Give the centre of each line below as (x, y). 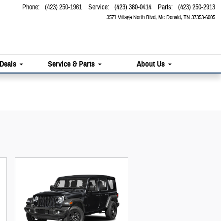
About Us (151, 64)
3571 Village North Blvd (131, 17)
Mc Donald (169, 17)
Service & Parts (72, 64)
